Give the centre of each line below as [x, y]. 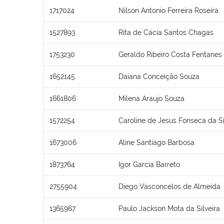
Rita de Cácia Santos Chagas [166, 32]
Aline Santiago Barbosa [156, 142]
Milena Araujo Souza [151, 98]
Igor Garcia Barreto [149, 164]
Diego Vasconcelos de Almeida [169, 186]
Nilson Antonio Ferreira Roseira [168, 10]
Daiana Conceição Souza [159, 76]
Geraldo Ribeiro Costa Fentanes [170, 54]
